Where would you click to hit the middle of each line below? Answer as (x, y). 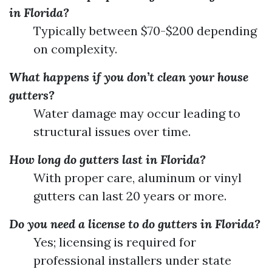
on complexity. (75, 49)
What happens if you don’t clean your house (129, 77)
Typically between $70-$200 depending (145, 31)
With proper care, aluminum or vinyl (138, 178)
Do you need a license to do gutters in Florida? (135, 224)
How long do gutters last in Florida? (107, 159)
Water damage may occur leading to (137, 113)
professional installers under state (132, 260)
